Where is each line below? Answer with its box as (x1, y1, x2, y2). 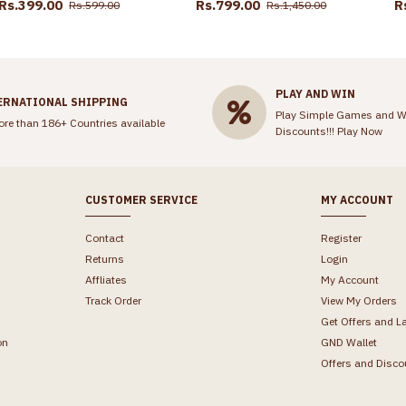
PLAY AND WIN (275, 86, 355, 101)
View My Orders (321, 294, 398, 308)
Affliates (84, 273, 127, 287)
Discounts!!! (275, 123, 337, 138)
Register (321, 231, 362, 246)
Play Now (336, 123, 382, 138)
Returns (84, 252, 124, 266)
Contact (84, 231, 124, 246)
